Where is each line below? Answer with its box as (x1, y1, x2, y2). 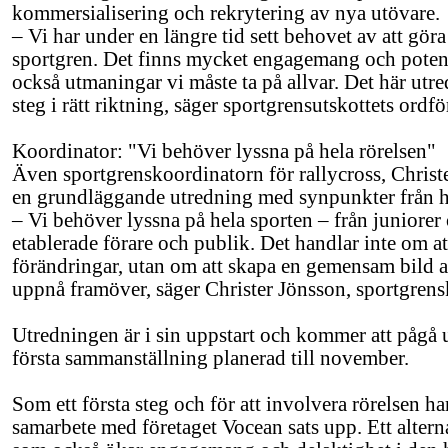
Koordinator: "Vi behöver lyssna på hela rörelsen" (12, 140, 436, 162)
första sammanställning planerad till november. (12, 347, 409, 369)
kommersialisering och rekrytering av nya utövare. (12, 2, 440, 24)
